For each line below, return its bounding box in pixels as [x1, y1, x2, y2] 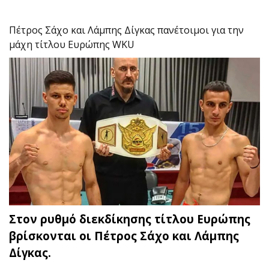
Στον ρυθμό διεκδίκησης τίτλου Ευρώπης [9, 211, 250, 226]
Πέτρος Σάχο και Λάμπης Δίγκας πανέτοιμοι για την [9, 23, 244, 37]
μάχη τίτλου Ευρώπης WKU [9, 37, 134, 51]
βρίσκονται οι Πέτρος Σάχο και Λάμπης [9, 228, 239, 243]
